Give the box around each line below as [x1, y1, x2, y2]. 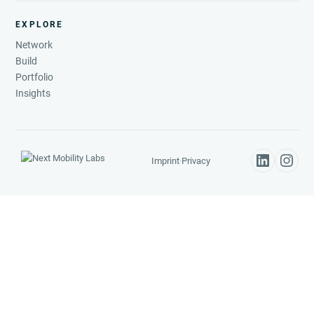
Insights [15, 87, 51, 99]
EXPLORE [15, 19, 63, 29]
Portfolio [15, 71, 54, 83]
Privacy [182, 155, 210, 166]
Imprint [151, 155, 179, 166]
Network [15, 39, 53, 50]
